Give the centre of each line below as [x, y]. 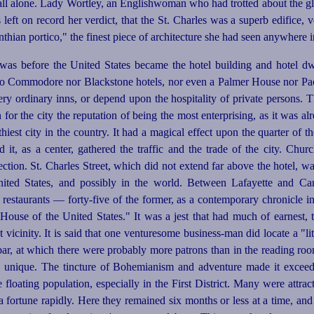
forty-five [88, 200]
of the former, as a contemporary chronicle [208, 200]
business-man [213, 233]
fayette [258, 183]
